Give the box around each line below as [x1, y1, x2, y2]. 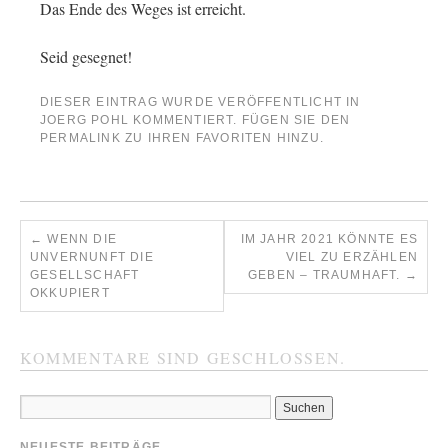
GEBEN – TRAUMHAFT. [247, 268, 405, 282]
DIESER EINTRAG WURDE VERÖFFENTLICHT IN [40, 95, 361, 109]
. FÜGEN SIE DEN [233, 113, 351, 127]
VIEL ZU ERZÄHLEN [285, 250, 418, 264]
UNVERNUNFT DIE [30, 250, 154, 264]
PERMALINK [40, 131, 121, 145]
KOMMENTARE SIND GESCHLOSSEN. [20, 347, 346, 368]
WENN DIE [43, 232, 118, 246]
